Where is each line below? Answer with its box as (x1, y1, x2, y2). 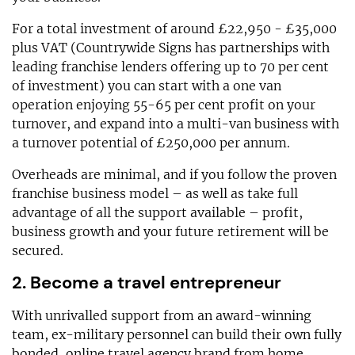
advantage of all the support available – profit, (12, 204, 303, 220)
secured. (12, 242, 63, 258)
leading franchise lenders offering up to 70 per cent (12, 58, 329, 74)
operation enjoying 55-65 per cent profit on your (12, 96, 315, 113)
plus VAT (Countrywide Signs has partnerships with (12, 39, 330, 55)
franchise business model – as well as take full (12, 185, 298, 201)
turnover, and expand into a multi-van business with (12, 115, 339, 132)
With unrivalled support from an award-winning (12, 307, 311, 323)
